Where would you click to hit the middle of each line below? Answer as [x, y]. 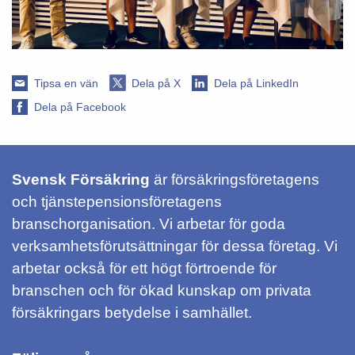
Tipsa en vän [66, 83]
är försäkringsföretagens [237, 179]
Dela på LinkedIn [256, 83]
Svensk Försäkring [83, 179]
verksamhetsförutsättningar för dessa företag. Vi [175, 246]
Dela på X [156, 83]
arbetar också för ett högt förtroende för [144, 268]
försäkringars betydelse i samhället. [132, 312]
